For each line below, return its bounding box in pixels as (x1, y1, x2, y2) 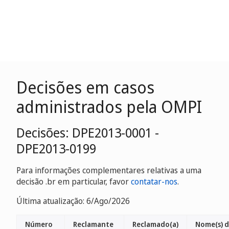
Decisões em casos (16, 76, 154, 98)
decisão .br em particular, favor (16, 176, 131, 187)
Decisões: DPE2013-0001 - (16, 124, 159, 141)
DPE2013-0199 (16, 140, 96, 157)
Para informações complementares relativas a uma (16, 165, 201, 176)
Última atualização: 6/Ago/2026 (16, 195, 130, 207)
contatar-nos (131, 176, 177, 187)
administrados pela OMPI (16, 96, 202, 118)
